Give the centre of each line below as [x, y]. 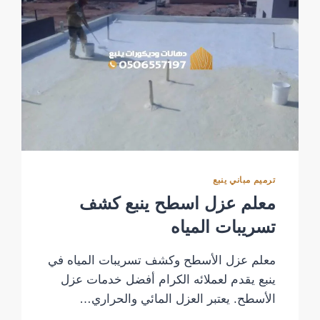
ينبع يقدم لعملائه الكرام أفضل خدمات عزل [168, 280]
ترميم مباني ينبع [244, 180]
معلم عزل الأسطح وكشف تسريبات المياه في [161, 261]
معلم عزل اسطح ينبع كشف [177, 204]
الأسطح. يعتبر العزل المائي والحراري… [177, 299]
